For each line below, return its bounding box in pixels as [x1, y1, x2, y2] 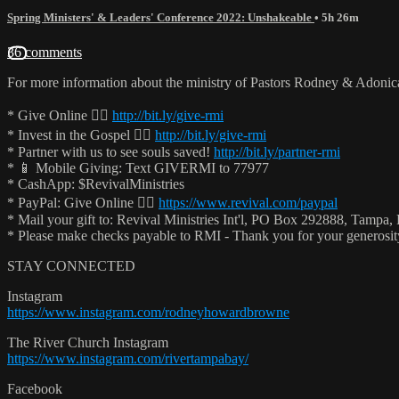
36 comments [7, 44, 82, 60]
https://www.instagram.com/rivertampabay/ [7, 350, 248, 366]
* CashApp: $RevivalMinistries [7, 175, 184, 191]
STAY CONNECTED [7, 257, 135, 273]
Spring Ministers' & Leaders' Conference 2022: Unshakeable [7, 10, 314, 24]
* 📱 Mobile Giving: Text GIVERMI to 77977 [7, 159, 269, 175]
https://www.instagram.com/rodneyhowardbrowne [7, 304, 289, 320]
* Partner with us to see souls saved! [7, 143, 214, 159]
